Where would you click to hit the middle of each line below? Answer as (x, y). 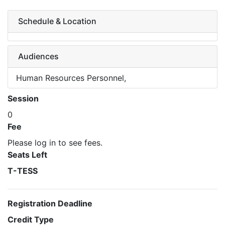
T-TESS (23, 171)
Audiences (38, 56)
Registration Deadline (50, 203)
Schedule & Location (57, 21)
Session (23, 98)
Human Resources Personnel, (71, 78)
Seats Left (27, 155)
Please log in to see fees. (55, 143)
